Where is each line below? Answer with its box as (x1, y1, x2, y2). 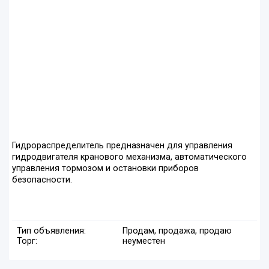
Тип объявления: (17, 226, 86, 237)
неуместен (122, 236, 165, 247)
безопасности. (12, 175, 72, 186)
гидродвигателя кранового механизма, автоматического (12, 152, 247, 163)
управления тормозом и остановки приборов (12, 163, 199, 174)
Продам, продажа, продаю (122, 226, 232, 237)
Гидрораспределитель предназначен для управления (12, 141, 232, 151)
